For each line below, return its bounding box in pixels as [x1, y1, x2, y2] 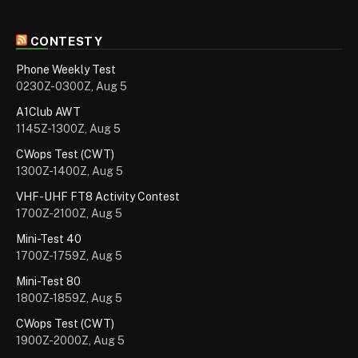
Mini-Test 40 [16, 233, 82, 246]
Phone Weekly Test [16, 63, 116, 77]
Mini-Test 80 [16, 275, 81, 288]
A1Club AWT [16, 105, 81, 119]
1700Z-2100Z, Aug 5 [16, 207, 122, 221]
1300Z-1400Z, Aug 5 [16, 165, 123, 178]
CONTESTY [30, 34, 103, 49]
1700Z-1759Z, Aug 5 [16, 249, 122, 263]
